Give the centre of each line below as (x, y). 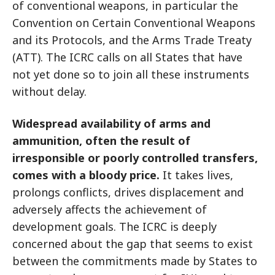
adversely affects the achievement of (110, 209)
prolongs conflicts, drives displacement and (128, 192)
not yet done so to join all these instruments (131, 74)
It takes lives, (196, 175)
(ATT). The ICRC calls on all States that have (127, 57)
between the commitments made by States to (135, 261)
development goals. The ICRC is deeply (114, 227)
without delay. (49, 91)
